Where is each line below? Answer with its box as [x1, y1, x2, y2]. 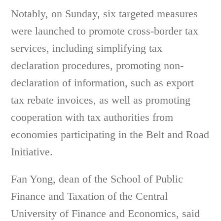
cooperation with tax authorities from [11, 111, 174, 123]
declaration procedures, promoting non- [11, 59, 184, 72]
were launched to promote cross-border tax [11, 25, 199, 37]
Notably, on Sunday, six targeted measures [11, 7, 198, 20]
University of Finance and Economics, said [11, 207, 200, 220]
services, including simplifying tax [11, 42, 163, 54]
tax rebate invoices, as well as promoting [11, 94, 191, 106]
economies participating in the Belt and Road [11, 128, 210, 141]
